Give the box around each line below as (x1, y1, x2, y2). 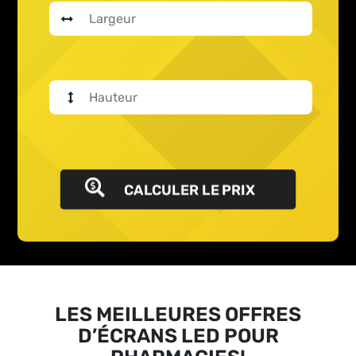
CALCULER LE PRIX (123, 182, 251, 199)
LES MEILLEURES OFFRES (55, 303, 301, 327)
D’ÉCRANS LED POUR (77, 324, 279, 348)
